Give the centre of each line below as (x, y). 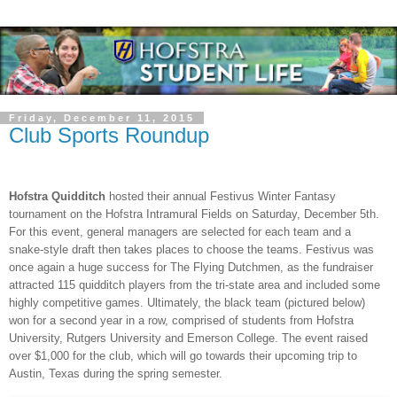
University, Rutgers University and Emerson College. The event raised (188, 339)
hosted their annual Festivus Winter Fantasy (221, 197)
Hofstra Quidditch (57, 197)
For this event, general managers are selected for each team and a (180, 232)
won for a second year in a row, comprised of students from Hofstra (181, 321)
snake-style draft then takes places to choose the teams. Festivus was (191, 250)
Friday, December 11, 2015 (102, 118)
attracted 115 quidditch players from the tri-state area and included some (195, 285)
